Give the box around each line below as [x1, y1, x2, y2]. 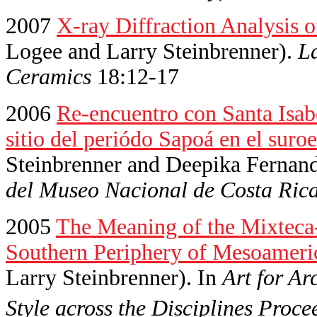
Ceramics [6, 64, 91, 89]
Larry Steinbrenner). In [6, 265, 222, 290]
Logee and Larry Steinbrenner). [6, 38, 292, 64]
